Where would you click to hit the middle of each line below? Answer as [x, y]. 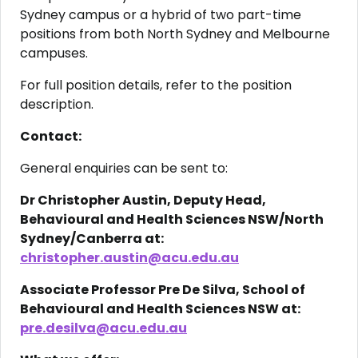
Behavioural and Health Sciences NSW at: [160, 309]
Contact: [51, 136]
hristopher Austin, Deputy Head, [157, 200]
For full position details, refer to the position [156, 85]
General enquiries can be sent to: [124, 168]
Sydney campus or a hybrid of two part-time [161, 15]
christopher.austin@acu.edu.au [129, 258]
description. [57, 104]
